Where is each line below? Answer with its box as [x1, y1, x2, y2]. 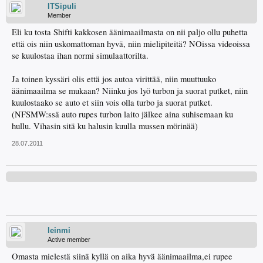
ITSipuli [48, 2, 76, 11]
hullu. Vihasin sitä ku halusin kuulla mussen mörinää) [12, 120, 198, 131]
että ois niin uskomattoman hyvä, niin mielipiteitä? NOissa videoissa [12, 38, 250, 49]
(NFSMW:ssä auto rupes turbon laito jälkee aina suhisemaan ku [12, 109, 233, 120]
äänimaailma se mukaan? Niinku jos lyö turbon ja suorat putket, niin [12, 85, 248, 96]
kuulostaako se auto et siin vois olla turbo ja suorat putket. [12, 97, 213, 108]
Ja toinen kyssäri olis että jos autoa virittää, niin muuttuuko [12, 73, 216, 85]
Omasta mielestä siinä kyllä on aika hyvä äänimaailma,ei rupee [12, 251, 232, 262]
